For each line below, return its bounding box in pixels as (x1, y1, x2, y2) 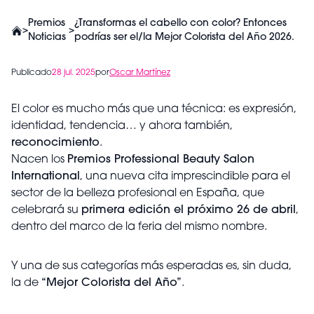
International (11, 171, 80, 182)
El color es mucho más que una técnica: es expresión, (11, 104, 296, 115)
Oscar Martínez (109, 69, 170, 77)
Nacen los (11, 154, 67, 165)
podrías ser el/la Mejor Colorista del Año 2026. (74, 32, 295, 43)
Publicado (11, 69, 52, 77)
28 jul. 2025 (52, 69, 95, 77)
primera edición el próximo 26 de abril (81, 205, 296, 216)
